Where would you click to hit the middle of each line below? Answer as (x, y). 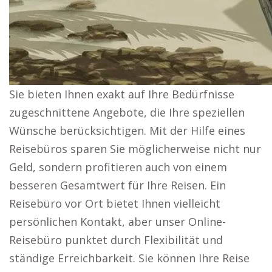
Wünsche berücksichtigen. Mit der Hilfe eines (127, 131)
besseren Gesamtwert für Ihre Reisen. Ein (117, 185)
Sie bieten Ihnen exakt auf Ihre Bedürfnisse (122, 94)
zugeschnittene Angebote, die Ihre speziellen (127, 112)
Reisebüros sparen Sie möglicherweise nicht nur (135, 149)
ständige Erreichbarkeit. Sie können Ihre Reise (129, 258)
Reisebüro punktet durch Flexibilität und (116, 240)
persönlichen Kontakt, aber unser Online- (117, 222)
